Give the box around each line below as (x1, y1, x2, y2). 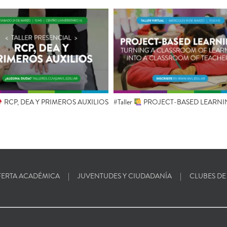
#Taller (113, 97, 134, 107)
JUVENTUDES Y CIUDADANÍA (78, 171, 172, 181)
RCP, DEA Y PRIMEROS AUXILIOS (2, 97, 108, 107)
